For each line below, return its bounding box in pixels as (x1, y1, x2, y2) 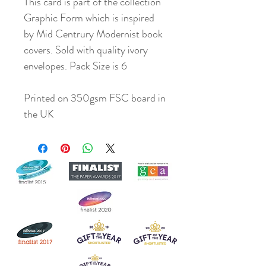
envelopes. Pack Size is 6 (24, 58, 127, 74)
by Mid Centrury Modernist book (24, 26, 163, 42)
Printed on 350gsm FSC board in (24, 90, 166, 106)
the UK (24, 106, 54, 122)
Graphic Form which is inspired (24, 9, 154, 26)
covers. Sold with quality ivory (24, 42, 148, 58)
